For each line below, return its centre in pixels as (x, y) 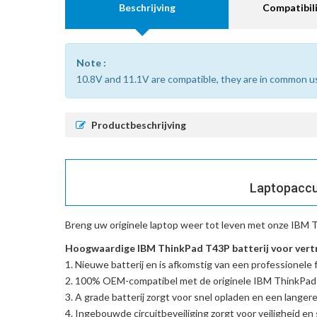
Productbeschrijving (139, 125)
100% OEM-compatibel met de (144, 280)
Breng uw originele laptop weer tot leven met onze (178, 224)
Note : (91, 62)
